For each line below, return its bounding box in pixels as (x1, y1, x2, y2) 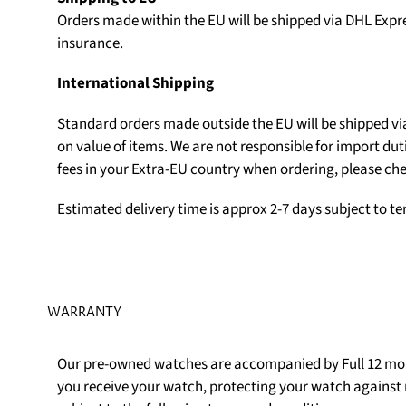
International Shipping (56, 72, 214, 95)
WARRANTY (47, 303, 122, 321)
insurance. (56, 32, 123, 54)
